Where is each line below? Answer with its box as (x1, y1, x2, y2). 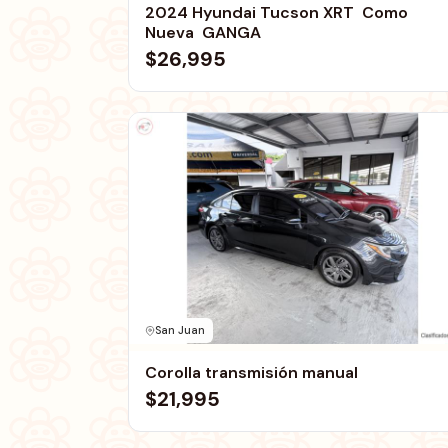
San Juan (155, 323, 205, 338)
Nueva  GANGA (145, 21, 261, 43)
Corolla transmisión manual (145, 362, 358, 384)
